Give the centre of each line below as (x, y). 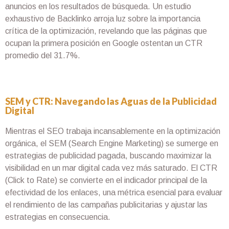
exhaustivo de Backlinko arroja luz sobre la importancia (103, 19)
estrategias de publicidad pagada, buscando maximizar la (108, 156)
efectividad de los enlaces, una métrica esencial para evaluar (114, 193)
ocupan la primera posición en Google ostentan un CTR (104, 43)
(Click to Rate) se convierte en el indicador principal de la (106, 180)
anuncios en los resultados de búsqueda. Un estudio (98, 7)
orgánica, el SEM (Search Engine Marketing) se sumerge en (112, 144)
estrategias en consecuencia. (58, 217)
